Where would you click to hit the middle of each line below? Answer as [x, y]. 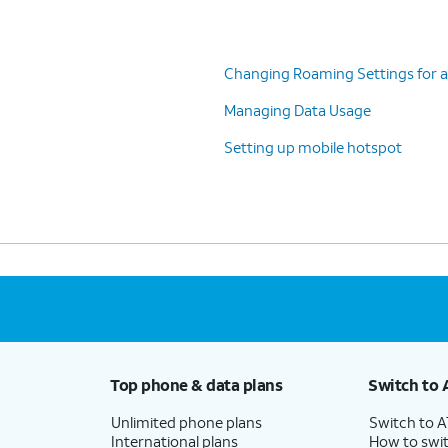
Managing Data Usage [297, 109]
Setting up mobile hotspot [313, 146]
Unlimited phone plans [186, 421]
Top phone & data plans [196, 384]
